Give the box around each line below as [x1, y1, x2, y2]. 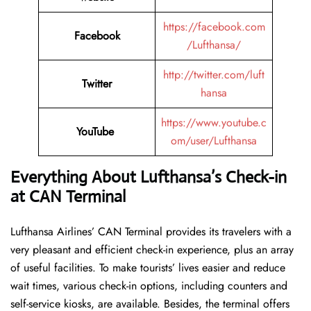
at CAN [10, 186, 62, 208]
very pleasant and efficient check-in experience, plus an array [10, 242, 294, 258]
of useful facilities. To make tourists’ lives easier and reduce [10, 260, 285, 276]
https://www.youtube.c [161, 115, 267, 131]
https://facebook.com [162, 19, 265, 35]
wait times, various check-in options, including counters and [10, 278, 287, 294]
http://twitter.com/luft [163, 67, 264, 83]
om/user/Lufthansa [171, 133, 257, 149]
